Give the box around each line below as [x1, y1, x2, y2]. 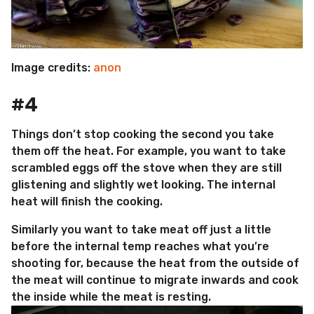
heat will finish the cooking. [11, 194, 163, 208]
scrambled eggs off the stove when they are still [11, 161, 282, 175]
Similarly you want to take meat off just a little [11, 223, 271, 237]
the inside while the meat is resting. [11, 290, 211, 304]
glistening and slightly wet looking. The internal [11, 177, 275, 191]
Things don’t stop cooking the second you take [11, 127, 274, 141]
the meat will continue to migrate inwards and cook [11, 273, 299, 287]
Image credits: [11, 61, 93, 75]
